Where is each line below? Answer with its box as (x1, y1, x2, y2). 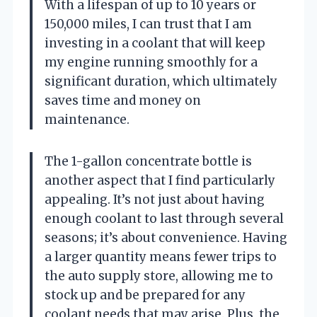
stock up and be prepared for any (45, 287, 246, 303)
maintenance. (45, 111, 129, 127)
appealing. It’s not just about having (45, 191, 265, 207)
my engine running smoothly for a (45, 54, 258, 70)
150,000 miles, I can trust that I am (45, 16, 252, 32)
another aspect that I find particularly (45, 172, 275, 188)
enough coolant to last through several (45, 210, 284, 226)
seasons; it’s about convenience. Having (45, 229, 287, 246)
